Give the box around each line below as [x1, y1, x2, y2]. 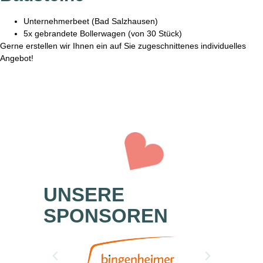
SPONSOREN [43, 204, 168, 227]
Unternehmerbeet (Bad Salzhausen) [23, 16, 158, 26]
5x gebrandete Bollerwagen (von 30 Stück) [23, 29, 182, 39]
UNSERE [43, 183, 124, 205]
